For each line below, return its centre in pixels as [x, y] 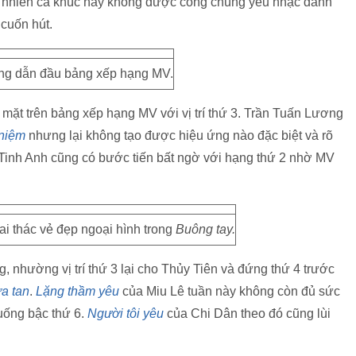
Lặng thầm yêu [77, 291]
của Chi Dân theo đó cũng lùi [247, 313]
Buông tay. [205, 229]
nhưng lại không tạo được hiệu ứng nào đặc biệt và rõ [179, 135]
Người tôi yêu [126, 313]
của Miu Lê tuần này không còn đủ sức [230, 291]
